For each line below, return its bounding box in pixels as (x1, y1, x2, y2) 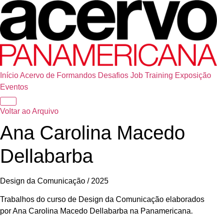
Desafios (98, 71, 128, 80)
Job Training (130, 71, 173, 80)
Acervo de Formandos (20, 71, 96, 80)
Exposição (175, 71, 211, 80)
